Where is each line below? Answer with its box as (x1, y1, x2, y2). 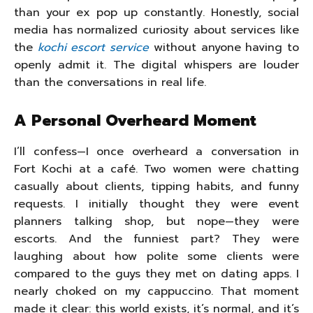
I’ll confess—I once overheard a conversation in (14, 143, 299, 160)
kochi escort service (37, 39, 150, 56)
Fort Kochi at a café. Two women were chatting (14, 161, 299, 177)
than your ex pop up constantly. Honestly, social (14, 4, 299, 21)
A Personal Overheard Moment (14, 109, 256, 132)
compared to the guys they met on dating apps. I (14, 265, 299, 282)
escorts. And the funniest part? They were (14, 231, 299, 247)
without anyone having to (149, 39, 300, 56)
